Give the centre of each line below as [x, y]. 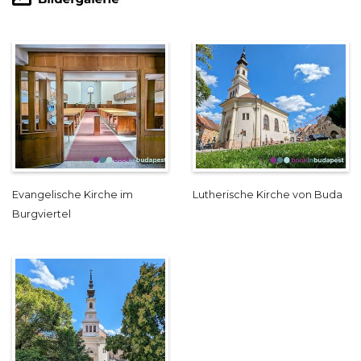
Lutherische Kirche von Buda [268, 195]
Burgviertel [41, 214]
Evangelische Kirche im [73, 195]
